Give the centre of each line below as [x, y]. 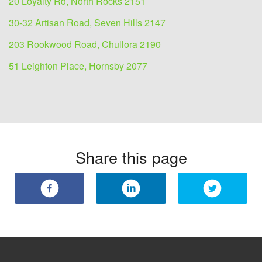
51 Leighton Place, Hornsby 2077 [78, 66]
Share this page [131, 157]
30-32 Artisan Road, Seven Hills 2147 [87, 23]
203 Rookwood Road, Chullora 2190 [85, 44]
